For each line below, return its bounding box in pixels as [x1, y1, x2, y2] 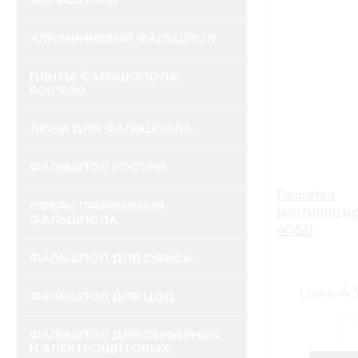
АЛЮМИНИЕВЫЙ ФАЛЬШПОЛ [30, 31, 216, 46]
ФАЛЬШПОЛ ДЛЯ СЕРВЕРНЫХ [30, 328, 220, 342]
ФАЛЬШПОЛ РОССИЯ [30, 160, 165, 174]
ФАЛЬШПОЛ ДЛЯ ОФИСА [30, 251, 192, 265]
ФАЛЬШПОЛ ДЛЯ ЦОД [30, 289, 174, 304]
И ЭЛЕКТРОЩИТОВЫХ [30, 341, 169, 356]
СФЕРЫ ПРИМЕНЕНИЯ [30, 199, 165, 213]
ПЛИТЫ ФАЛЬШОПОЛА [30, 70, 177, 84]
